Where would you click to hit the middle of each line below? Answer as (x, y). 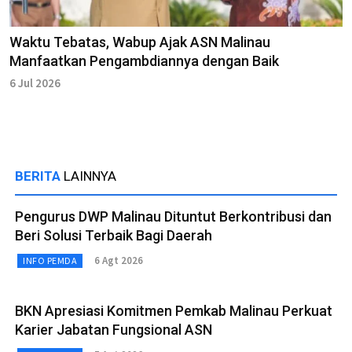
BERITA (39, 176)
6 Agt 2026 (119, 261)
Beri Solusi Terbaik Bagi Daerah (114, 235)
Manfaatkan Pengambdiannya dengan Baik (144, 60)
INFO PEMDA (50, 260)
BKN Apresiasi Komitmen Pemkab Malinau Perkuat (174, 310)
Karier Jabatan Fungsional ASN (114, 329)
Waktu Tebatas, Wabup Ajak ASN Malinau (140, 42)
